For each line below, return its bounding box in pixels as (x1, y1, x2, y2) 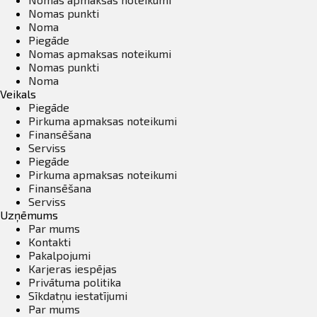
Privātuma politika (28, 275, 121, 289)
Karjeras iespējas (28, 261, 117, 275)
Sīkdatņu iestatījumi (28, 288, 127, 302)
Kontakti (28, 234, 71, 248)
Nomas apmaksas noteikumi (28, 46, 171, 60)
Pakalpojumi (28, 248, 91, 262)
